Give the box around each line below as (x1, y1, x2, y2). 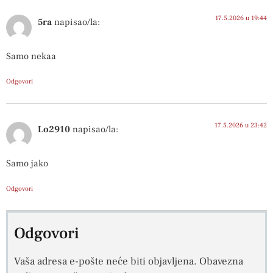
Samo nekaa (6, 50, 56, 63)
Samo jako (6, 157, 48, 170)
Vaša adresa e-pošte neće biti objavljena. (14, 255, 197, 269)
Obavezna (199, 255, 243, 269)
